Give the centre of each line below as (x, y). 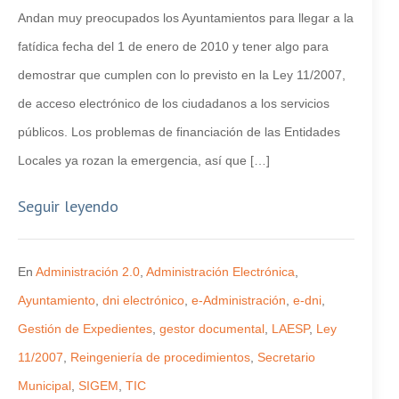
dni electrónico (143, 300)
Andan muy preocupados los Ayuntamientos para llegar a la (186, 18)
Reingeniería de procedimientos (160, 357)
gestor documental (212, 329)
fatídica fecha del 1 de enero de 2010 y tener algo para (173, 46)
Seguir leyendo (68, 206)
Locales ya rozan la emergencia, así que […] (144, 160)
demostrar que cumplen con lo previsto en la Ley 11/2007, (182, 75)
